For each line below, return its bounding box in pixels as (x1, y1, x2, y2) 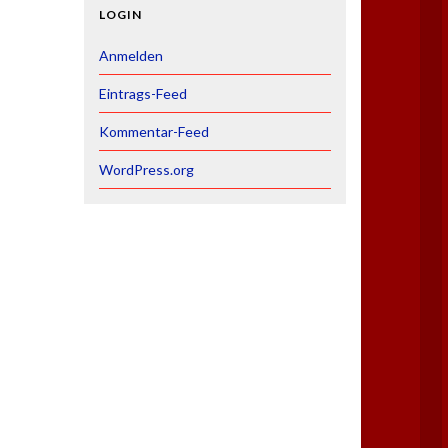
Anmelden (98, 47, 163, 64)
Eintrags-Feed (98, 85, 187, 102)
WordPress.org (98, 161, 194, 178)
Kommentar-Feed (98, 123, 209, 140)
